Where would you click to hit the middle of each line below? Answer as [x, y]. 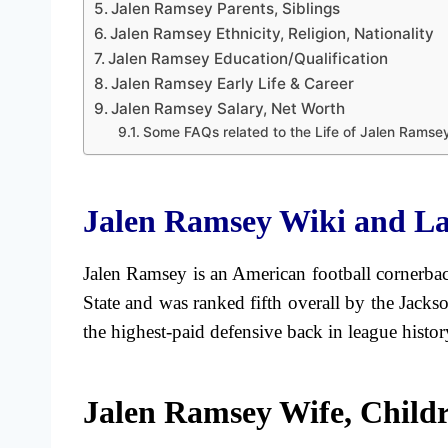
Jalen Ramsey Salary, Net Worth [230, 109]
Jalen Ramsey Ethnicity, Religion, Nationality [272, 34]
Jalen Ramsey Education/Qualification [248, 59]
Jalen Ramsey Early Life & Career [233, 84]
